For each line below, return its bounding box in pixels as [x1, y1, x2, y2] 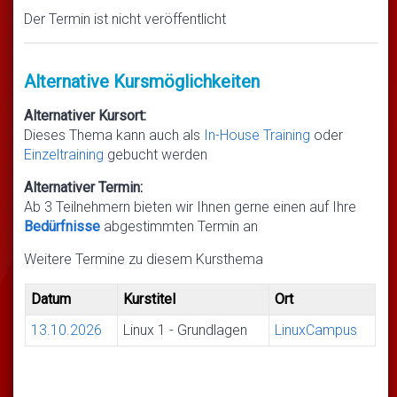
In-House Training [204, 127, 310, 144]
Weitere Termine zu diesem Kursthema [24, 251, 263, 269]
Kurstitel [123, 291, 176, 308]
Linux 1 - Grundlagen [123, 322, 248, 339]
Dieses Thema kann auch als [24, 127, 204, 144]
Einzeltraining [24, 146, 107, 164]
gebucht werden [107, 146, 207, 164]
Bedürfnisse [24, 218, 100, 236]
